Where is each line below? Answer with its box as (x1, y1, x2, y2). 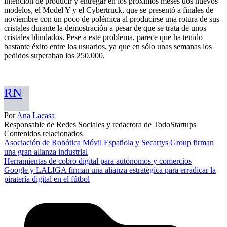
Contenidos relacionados (4, 129, 83, 138)
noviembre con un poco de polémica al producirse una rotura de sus (4, 15, 219, 24)
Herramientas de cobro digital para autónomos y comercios (4, 157, 192, 166)
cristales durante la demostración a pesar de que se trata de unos (4, 24, 206, 33)
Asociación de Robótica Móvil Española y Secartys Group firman (4, 138, 214, 147)
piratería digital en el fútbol (4, 175, 90, 184)
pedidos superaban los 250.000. (4, 51, 107, 60)
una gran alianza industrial (4, 147, 88, 157)
